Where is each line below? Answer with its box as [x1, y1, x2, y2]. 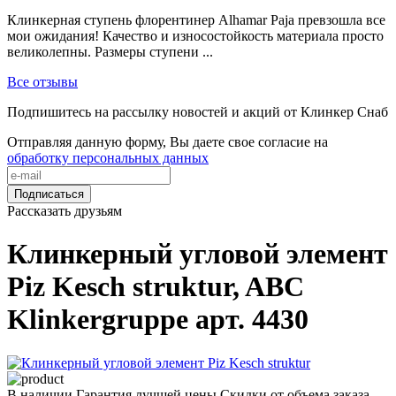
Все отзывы [7, 74, 78, 89]
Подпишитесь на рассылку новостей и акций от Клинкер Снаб [7, 104, 388, 119]
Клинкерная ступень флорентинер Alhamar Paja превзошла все [7, 12, 385, 27]
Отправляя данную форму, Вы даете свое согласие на [7, 134, 328, 149]
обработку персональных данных [7, 150, 209, 165]
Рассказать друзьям [7, 203, 122, 218]
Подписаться [14, 187, 84, 201]
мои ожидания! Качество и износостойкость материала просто [7, 28, 384, 43]
